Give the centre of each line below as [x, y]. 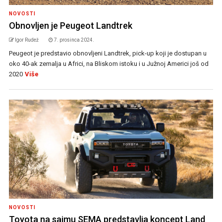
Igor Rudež [27, 40]
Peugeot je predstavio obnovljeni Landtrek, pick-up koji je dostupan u [108, 54]
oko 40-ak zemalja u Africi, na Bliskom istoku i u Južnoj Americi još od [109, 64]
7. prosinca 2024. [74, 40]
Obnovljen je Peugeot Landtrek [70, 26]
